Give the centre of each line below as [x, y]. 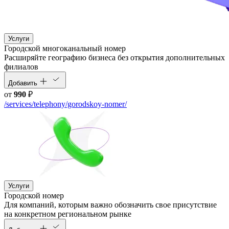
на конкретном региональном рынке [68, 214]
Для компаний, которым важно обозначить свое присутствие [110, 205]
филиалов [21, 67]
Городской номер [34, 196]
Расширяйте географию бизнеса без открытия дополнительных [114, 58]
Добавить [23, 83]
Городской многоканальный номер [65, 49]
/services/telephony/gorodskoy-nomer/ [65, 104]
